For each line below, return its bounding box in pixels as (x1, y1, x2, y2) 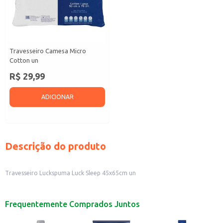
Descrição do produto (5, 140, 106, 152)
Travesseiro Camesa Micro (9, 47, 86, 54)
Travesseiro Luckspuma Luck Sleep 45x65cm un (5, 170, 136, 176)
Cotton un (9, 57, 38, 64)
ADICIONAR (41, 94, 74, 100)
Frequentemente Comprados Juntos (5, 200, 140, 209)
